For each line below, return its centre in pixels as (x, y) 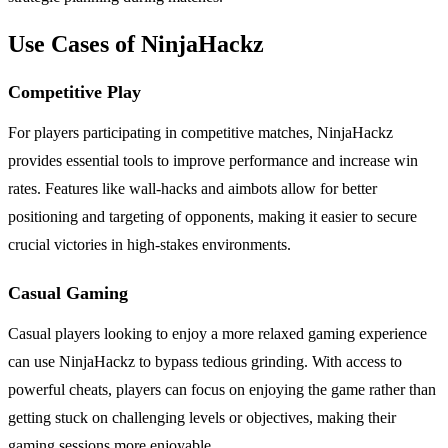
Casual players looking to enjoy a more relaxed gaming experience (217, 333)
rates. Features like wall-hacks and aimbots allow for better (192, 188)
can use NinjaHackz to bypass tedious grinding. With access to (205, 361)
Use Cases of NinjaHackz (136, 43)
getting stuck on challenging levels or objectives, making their (202, 417)
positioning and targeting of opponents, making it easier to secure (212, 216)
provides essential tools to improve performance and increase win (213, 160)
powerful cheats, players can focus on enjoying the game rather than (222, 389)
